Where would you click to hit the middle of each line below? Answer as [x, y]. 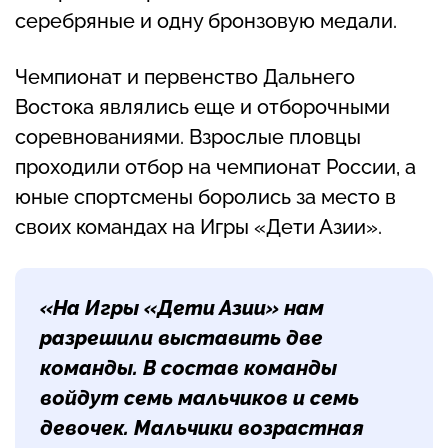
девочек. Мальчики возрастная [202, 428]
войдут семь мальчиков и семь [199, 398]
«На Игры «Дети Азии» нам [182, 308]
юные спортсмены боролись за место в [205, 197]
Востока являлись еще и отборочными [202, 107]
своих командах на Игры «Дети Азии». [198, 227]
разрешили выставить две [181, 338]
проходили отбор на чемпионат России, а [215, 167]
